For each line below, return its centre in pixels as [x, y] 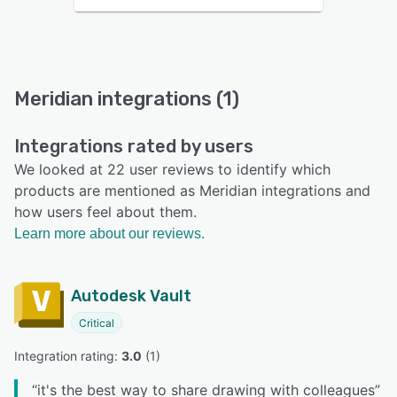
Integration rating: [68, 356]
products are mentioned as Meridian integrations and [192, 191]
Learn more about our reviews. [109, 234]
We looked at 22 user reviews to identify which [172, 170]
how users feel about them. [105, 212]
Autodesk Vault [131, 296]
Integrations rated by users [134, 147]
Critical [97, 323]
